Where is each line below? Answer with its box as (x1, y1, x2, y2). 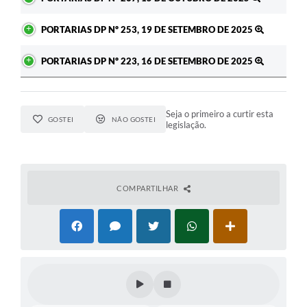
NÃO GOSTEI (111, 114, 156, 123)
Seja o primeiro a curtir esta (166, 108, 274, 119)
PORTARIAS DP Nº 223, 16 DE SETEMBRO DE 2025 (41, 55, 255, 66)
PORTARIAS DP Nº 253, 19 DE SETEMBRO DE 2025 (41, 23, 255, 35)
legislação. (166, 119, 207, 130)
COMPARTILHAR (116, 183, 180, 193)
